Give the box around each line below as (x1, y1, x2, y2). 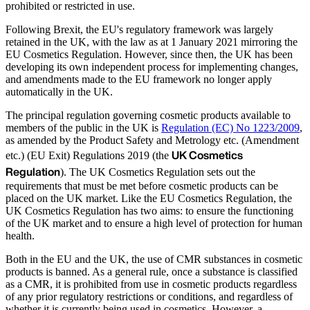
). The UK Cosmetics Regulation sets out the (60, 165, 255, 178)
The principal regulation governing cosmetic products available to (6, 109, 291, 121)
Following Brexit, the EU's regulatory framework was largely (6, 23, 273, 35)
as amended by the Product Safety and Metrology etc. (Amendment (6, 134, 299, 146)
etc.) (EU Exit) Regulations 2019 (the (6, 149, 172, 161)
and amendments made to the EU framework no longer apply (6, 73, 272, 85)
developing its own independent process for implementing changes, (6, 60, 298, 73)
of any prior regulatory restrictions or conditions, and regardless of (6, 290, 293, 302)
